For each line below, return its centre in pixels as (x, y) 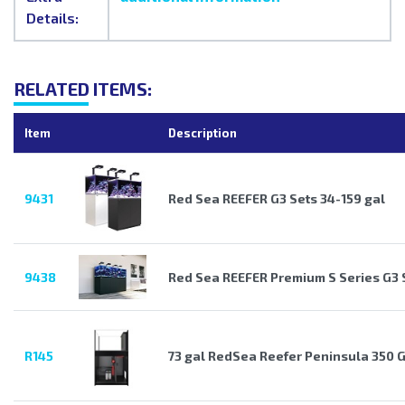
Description (202, 133)
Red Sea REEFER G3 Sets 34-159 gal (277, 199)
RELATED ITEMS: (83, 89)
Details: (52, 18)
